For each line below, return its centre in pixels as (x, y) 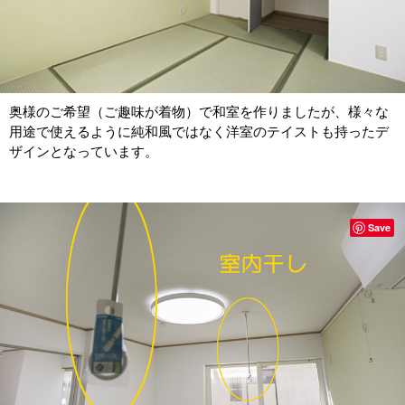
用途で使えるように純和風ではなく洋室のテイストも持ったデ (199, 131)
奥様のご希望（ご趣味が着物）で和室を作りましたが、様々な (199, 111)
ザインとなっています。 (84, 151)
